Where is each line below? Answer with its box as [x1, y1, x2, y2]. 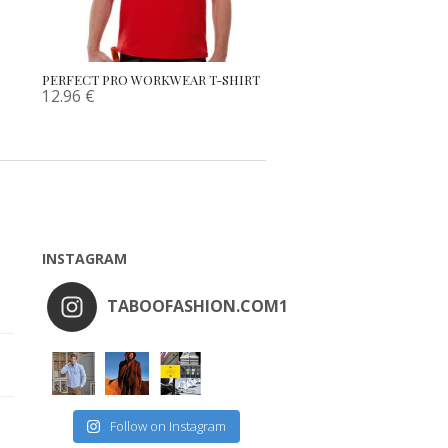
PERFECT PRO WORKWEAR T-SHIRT [41, 70, 260, 88]
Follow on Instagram [110, 417, 226, 436]
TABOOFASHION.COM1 [106, 294, 288, 317]
